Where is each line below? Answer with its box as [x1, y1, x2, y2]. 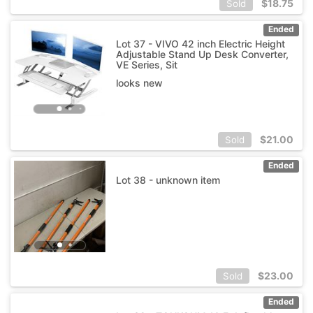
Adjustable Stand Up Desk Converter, [115, 48, 289, 60]
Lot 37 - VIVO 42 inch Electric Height [115, 37, 285, 50]
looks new [115, 76, 163, 89]
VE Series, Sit [115, 58, 177, 71]
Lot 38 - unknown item [115, 173, 220, 186]
